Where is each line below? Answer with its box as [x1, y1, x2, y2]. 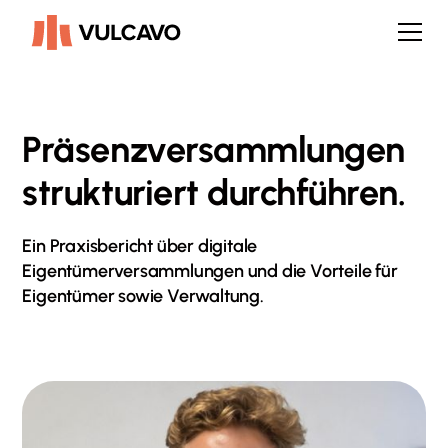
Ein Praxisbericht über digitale [22, 235, 258, 257]
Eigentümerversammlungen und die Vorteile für [22, 260, 398, 282]
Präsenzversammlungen [22, 128, 405, 171]
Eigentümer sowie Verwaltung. [22, 285, 264, 307]
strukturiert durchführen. [22, 171, 406, 214]
